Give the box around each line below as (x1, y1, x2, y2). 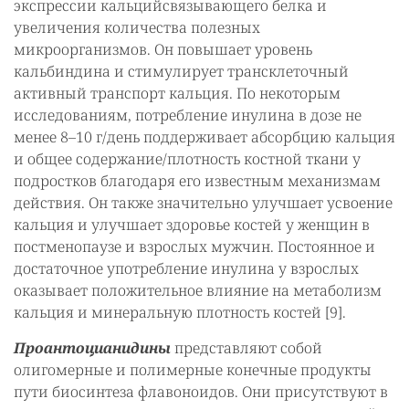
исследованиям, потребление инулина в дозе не (14, 104, 362, 125)
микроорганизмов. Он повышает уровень (14, 38, 312, 59)
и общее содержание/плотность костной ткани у (14, 148, 361, 169)
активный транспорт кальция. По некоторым (14, 82, 341, 103)
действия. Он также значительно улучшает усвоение (14, 192, 393, 213)
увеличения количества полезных (14, 16, 260, 37)
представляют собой (174, 337, 322, 358)
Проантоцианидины (14, 337, 174, 358)
